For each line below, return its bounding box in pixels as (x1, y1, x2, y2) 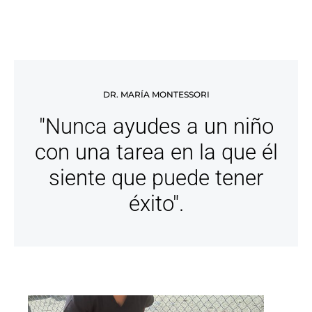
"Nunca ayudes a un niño (38, 114, 274, 140)
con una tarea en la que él (34, 139, 278, 166)
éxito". (128, 191, 184, 217)
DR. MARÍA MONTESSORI (102, 89, 210, 100)
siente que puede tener (49, 165, 263, 192)
